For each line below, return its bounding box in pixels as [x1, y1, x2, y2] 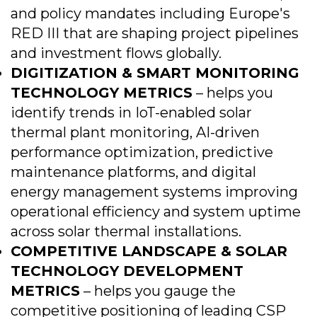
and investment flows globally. [11, 45, 221, 62]
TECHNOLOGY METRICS [11, 84, 192, 101]
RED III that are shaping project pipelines [11, 25, 299, 42]
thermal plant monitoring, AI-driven [11, 124, 260, 141]
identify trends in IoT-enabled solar [11, 104, 252, 121]
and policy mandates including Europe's [11, 5, 290, 22]
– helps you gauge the [80, 282, 236, 299]
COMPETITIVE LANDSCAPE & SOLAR [11, 243, 287, 260]
